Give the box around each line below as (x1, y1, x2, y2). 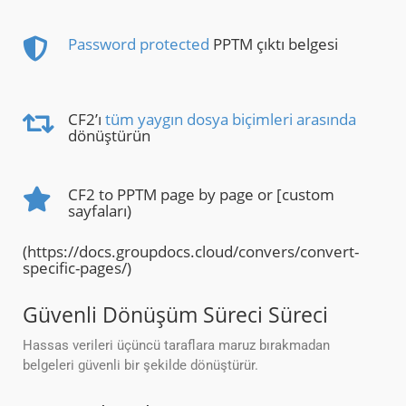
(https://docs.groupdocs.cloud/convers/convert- (23, 241, 359, 263)
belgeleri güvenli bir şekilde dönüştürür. (23, 357, 258, 374)
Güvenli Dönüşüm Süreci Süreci (23, 300, 328, 330)
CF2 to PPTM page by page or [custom (68, 184, 334, 206)
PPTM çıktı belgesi (209, 34, 338, 55)
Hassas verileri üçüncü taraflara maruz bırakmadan (23, 337, 330, 354)
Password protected (68, 34, 209, 55)
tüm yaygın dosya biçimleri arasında (105, 109, 356, 130)
